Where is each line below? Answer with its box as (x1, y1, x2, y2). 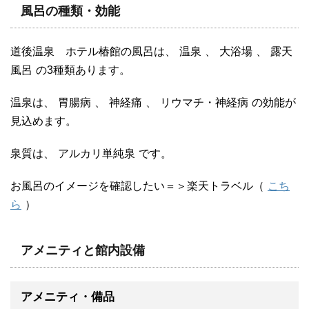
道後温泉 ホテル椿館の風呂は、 (10, 45, 176, 57)
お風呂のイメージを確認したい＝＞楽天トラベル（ (10, 179, 264, 192)
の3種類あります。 (36, 63, 130, 76)
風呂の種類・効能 (21, 3, 120, 18)
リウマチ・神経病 (160, 96, 248, 108)
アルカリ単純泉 (58, 147, 135, 159)
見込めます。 (10, 114, 77, 127)
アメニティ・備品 (21, 290, 114, 303)
